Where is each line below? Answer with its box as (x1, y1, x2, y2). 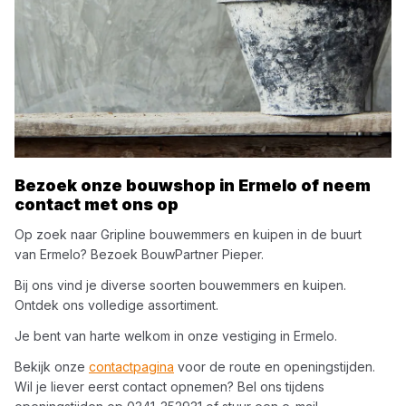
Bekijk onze (14, 359, 89, 374)
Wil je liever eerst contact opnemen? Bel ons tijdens (14, 379, 324, 394)
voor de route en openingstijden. (174, 359, 375, 374)
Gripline (101, 227, 146, 242)
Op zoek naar (14, 227, 101, 242)
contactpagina (89, 359, 174, 374)
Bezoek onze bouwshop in (14, 176, 238, 195)
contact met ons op (14, 195, 179, 214)
